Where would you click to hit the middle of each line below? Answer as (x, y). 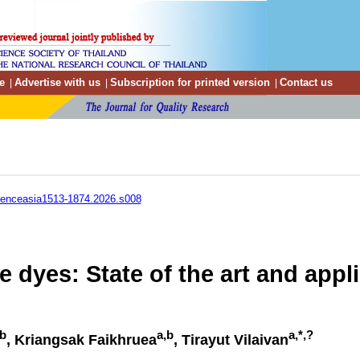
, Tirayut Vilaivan (231, 340)
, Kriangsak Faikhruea (81, 340)
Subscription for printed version (190, 82)
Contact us (306, 82)
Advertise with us (57, 82)
